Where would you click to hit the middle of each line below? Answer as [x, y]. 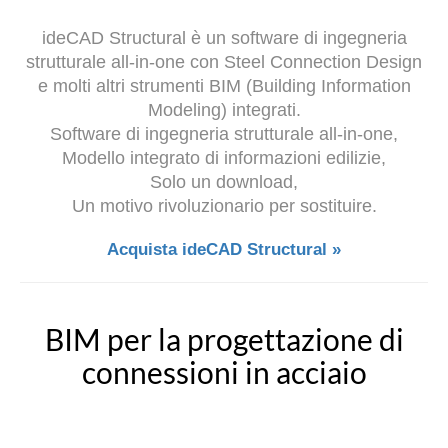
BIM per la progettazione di [224, 338]
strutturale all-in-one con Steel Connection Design [224, 61]
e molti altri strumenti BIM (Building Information [224, 85]
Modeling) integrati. [224, 109]
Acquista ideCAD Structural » [224, 249]
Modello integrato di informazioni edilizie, [224, 157]
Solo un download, [224, 181]
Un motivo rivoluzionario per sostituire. [224, 205]
